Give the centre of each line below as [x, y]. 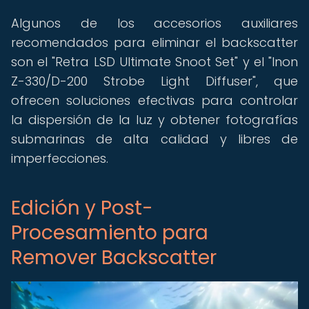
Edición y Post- [82, 208]
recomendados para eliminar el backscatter [154, 42]
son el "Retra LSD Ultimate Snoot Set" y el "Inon [154, 62]
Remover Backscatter [114, 258]
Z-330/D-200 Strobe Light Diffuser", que [154, 81]
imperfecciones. [60, 158]
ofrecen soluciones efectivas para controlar [154, 100]
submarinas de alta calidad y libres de [154, 139]
